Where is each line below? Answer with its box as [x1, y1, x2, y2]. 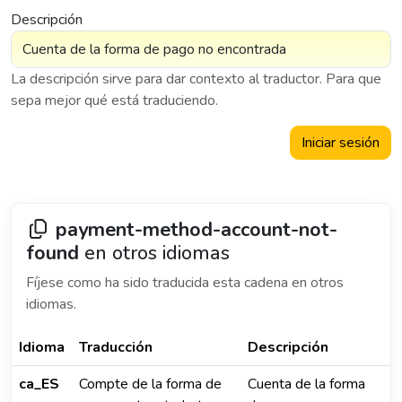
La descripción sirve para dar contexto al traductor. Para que [11, 69, 381, 89]
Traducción [79, 337, 153, 357]
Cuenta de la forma [248, 374, 365, 394]
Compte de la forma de [79, 374, 222, 394]
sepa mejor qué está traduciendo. [11, 91, 218, 110]
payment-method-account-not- [56, 216, 338, 243]
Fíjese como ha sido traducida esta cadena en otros [26, 273, 344, 293]
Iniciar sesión [301, 133, 380, 153]
